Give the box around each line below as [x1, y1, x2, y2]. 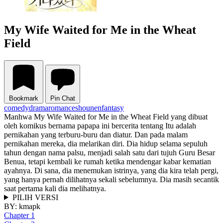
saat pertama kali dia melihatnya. [4, 184, 106, 193]
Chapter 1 [4, 211, 35, 220]
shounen [75, 103, 102, 112]
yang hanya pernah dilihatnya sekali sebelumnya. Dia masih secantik [4, 175, 219, 184]
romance [48, 103, 75, 112]
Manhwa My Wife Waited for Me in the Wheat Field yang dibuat [4, 112, 208, 121]
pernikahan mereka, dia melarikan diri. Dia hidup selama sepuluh [4, 139, 208, 148]
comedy [4, 103, 29, 112]
